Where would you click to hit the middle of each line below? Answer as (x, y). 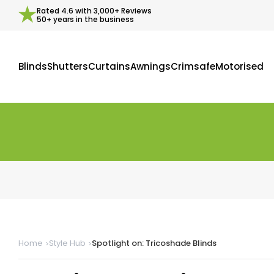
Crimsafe (193, 66)
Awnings (150, 66)
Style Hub (67, 243)
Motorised (239, 66)
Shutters (68, 66)
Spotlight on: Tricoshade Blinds (154, 243)
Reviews (135, 11)
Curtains (109, 66)
